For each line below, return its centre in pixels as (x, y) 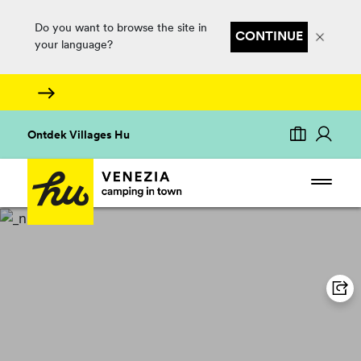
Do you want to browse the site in (120, 29)
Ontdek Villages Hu (79, 136)
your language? (73, 46)
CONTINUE (269, 37)
